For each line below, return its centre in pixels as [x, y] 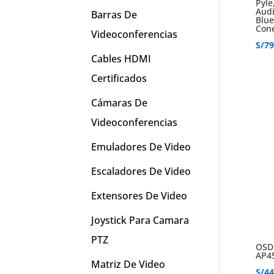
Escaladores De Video [141, 172]
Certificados [119, 79]
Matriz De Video [128, 265]
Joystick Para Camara [140, 220]
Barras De [114, 15]
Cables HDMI [121, 59]
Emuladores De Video [141, 147]
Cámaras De [120, 103]
